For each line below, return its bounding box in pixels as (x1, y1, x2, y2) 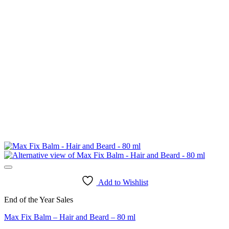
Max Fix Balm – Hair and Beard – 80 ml (4, 212, 135, 221)
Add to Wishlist (98, 177, 148, 187)
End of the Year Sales (4, 195, 73, 204)
